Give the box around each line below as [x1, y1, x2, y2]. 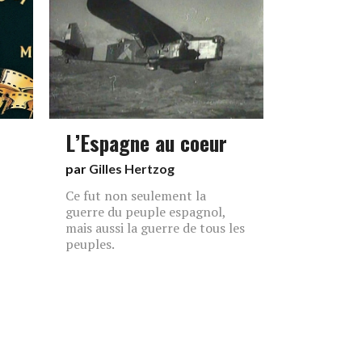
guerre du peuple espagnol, [65, 203, 225, 221]
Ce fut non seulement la [65, 187, 206, 204]
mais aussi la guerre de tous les [65, 219, 245, 237]
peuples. [65, 235, 115, 253]
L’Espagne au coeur [65, 127, 227, 158]
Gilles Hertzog [89, 161, 175, 176]
